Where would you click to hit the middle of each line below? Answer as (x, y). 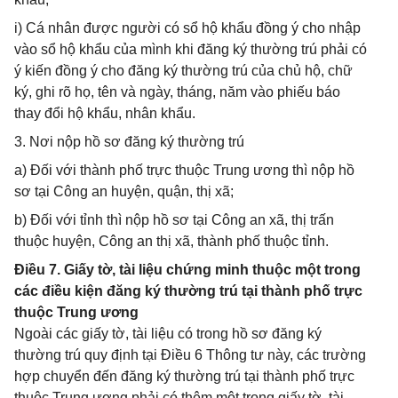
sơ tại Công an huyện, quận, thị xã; (124, 191)
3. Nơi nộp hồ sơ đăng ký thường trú (129, 142)
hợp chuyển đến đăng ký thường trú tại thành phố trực (184, 376)
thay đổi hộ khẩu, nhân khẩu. (105, 113)
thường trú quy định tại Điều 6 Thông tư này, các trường (190, 355)
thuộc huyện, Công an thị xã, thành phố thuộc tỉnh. (171, 241)
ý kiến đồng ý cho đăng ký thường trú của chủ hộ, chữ (183, 71)
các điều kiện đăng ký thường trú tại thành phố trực (188, 291)
